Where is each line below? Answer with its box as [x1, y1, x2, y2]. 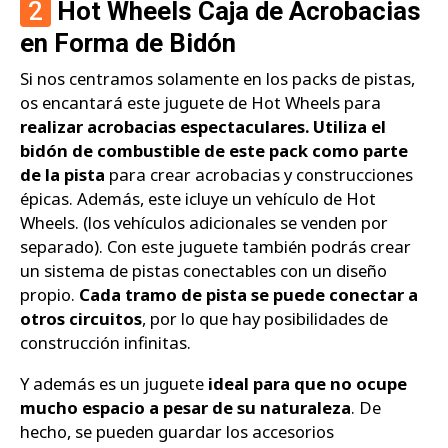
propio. [20, 282, 79, 306]
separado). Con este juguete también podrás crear [20, 234, 411, 258]
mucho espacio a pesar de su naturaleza [20, 395, 351, 419]
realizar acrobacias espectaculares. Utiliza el [20, 114, 386, 138]
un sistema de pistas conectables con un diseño [20, 258, 387, 282]
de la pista [20, 162, 105, 186]
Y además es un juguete [20, 371, 208, 395]
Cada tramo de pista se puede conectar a [79, 282, 418, 306]
